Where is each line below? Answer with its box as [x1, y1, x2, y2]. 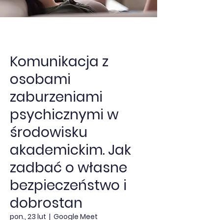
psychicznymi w [10, 105, 118, 124]
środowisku [10, 123, 87, 142]
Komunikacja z [10, 52, 109, 71]
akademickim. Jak [10, 140, 131, 160]
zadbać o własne [10, 158, 127, 177]
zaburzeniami [10, 87, 103, 107]
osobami [10, 70, 71, 89]
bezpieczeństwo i [10, 176, 127, 195]
